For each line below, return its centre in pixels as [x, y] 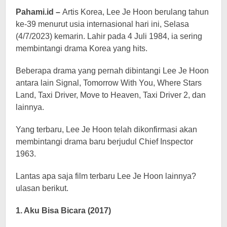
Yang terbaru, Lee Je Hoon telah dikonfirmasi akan [106, 130]
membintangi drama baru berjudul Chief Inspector [104, 142]
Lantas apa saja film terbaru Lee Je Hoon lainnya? [106, 176]
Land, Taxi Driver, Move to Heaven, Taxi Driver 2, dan [111, 95]
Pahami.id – [39, 12]
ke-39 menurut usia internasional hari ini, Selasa [102, 24]
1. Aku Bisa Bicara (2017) [63, 211]
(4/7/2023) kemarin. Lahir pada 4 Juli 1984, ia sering [109, 36]
